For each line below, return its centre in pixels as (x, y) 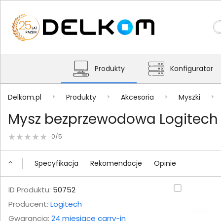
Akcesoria (137, 97)
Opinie (165, 163)
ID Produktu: (30, 190)
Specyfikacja (56, 163)
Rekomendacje (116, 163)
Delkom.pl (25, 97)
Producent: (29, 204)
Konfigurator (192, 69)
